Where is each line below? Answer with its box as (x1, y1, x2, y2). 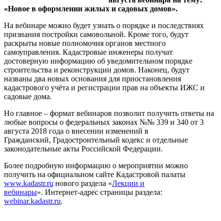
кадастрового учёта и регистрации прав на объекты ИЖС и (4, 83, 205, 92)
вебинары (4, 188, 37, 196)
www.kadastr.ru (4, 179, 53, 187)
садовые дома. (4, 92, 52, 101)
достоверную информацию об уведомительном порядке (4, 57, 192, 65)
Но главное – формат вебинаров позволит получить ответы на (4, 109, 214, 117)
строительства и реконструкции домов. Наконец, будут (4, 66, 189, 74)
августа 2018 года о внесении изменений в (4, 127, 148, 135)
